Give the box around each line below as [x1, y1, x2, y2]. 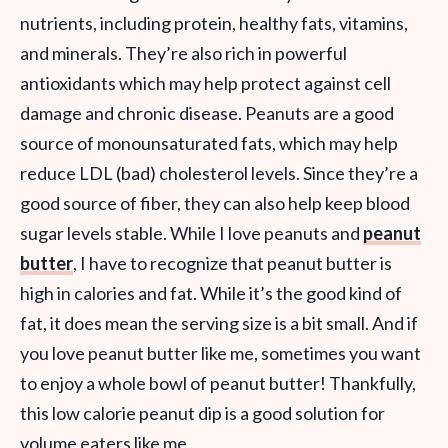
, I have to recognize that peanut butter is [73, 252, 392, 274]
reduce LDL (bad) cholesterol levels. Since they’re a [20, 162, 418, 184]
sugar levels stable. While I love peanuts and [20, 222, 363, 244]
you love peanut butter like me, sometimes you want [20, 342, 421, 364]
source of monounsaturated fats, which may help [20, 132, 398, 154]
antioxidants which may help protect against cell [20, 72, 391, 94]
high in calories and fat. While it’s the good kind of [20, 282, 402, 304]
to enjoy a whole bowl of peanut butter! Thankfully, [20, 372, 416, 394]
